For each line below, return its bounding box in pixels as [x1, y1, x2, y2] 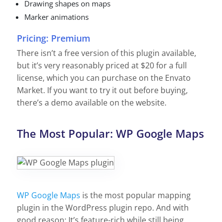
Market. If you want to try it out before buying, [17, 84, 188, 96]
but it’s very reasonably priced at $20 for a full [17, 59, 187, 71]
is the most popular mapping [82, 190, 191, 201]
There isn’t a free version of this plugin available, [17, 47, 196, 58]
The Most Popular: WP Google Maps [17, 126, 204, 141]
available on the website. [75, 97, 166, 108]
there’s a [17, 97, 49, 108]
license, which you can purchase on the [17, 72, 163, 83]
